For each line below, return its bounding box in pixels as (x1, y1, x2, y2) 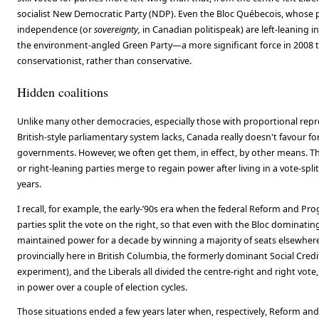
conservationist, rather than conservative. (17, 55, 192, 67)
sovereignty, (94, 23, 140, 36)
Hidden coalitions (17, 83, 108, 100)
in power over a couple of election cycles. (17, 281, 187, 293)
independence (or (17, 23, 94, 36)
